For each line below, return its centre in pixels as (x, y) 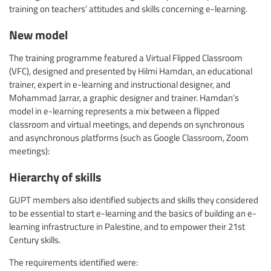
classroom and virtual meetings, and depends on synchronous (127, 124)
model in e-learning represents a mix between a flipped (114, 111)
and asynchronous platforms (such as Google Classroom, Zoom (129, 138)
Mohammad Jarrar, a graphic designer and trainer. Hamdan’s (124, 98)
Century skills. (35, 240)
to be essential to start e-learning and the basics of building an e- (133, 213)
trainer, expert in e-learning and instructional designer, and (120, 84)
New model (38, 34)
